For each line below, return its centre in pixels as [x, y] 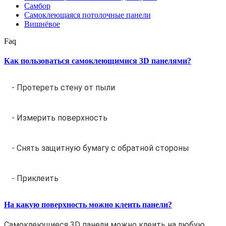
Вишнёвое [42, 24]
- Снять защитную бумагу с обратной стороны [100, 148]
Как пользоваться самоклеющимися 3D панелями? [98, 61]
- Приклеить [35, 178]
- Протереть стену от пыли [63, 87]
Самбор [37, 6]
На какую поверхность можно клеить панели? [88, 204]
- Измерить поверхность [60, 118]
